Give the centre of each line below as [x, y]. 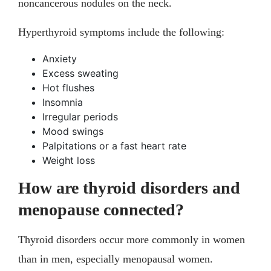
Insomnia [63, 103]
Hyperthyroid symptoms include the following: [121, 32]
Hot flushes [68, 88]
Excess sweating [80, 73]
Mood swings [73, 132]
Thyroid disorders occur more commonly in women [132, 240]
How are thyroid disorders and [129, 188]
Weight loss [69, 161]
